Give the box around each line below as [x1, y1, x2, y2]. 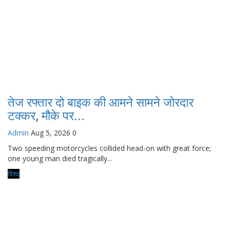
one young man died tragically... [8, 153, 112, 163]
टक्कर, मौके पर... [8, 108, 85, 123]
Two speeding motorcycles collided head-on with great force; [8, 143, 211, 153]
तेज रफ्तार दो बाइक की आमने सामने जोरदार [8, 95, 194, 110]
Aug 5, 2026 [31, 127, 70, 138]
